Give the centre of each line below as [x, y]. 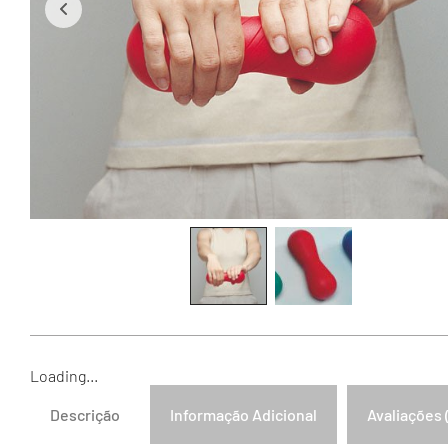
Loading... [64, 375]
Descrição [85, 414]
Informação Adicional [243, 414]
